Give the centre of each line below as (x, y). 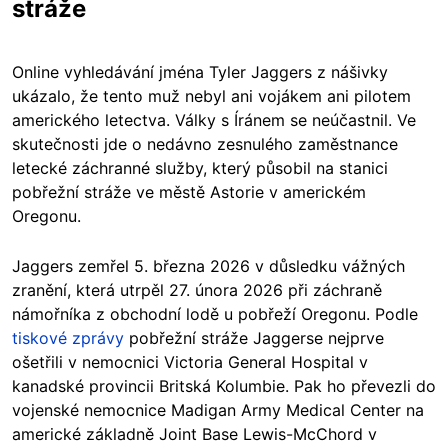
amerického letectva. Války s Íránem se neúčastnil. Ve (214, 120)
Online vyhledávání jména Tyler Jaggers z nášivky (200, 72)
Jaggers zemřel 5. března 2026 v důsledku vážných (208, 266)
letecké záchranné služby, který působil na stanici (200, 168)
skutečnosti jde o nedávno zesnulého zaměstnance (205, 144)
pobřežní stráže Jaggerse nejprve (254, 338)
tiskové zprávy (68, 338)
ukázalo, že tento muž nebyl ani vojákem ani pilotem (211, 96)
